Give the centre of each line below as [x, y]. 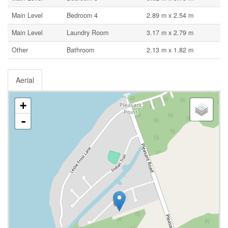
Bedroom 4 [82, 15]
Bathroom [80, 50]
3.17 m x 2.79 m [170, 33]
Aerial [25, 80]
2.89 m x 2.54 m [170, 15]
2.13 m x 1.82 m [170, 50]
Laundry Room [88, 33]
